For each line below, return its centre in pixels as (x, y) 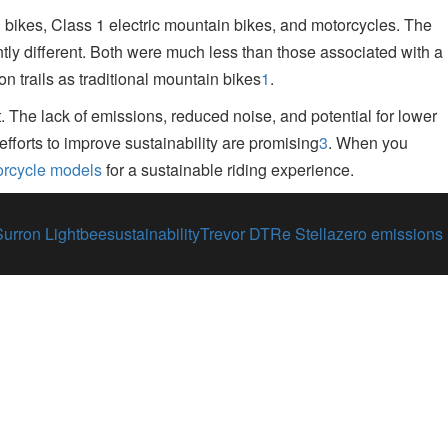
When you (370, 142)
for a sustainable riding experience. (228, 169)
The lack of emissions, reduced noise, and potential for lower (221, 115)
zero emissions (389, 233)
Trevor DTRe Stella (268, 233)
